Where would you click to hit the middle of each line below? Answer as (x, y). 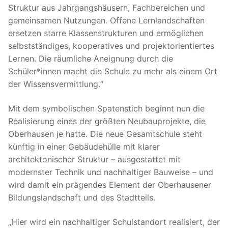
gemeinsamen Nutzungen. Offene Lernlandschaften (106, 21)
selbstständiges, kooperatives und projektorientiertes (111, 46)
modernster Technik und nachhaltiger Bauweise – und (111, 172)
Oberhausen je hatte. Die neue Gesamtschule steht (105, 134)
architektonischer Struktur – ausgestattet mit (94, 159)
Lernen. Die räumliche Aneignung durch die (91, 59)
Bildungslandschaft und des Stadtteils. (82, 197)
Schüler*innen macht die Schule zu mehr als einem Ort (113, 72)
